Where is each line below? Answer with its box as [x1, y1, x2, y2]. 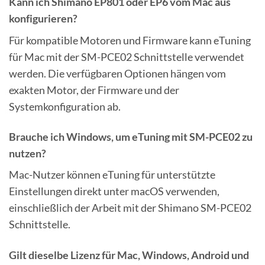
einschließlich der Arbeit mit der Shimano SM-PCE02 [9, 201, 251, 215]
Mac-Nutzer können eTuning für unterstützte [9, 168, 215, 182]
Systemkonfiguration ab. [9, 99, 121, 113]
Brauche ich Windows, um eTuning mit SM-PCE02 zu [9, 130, 253, 143]
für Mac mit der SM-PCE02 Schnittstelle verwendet [9, 50, 244, 63]
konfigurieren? [9, 11, 77, 25]
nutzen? [9, 146, 46, 160]
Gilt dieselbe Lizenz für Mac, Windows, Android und [9, 248, 249, 261]
